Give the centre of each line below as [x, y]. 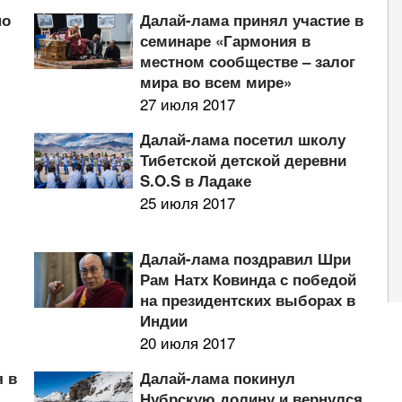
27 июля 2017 [187, 104]
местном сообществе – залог [247, 61]
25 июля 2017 [187, 202]
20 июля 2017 [187, 342]
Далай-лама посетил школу [242, 139]
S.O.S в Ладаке [195, 180]
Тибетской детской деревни [243, 160]
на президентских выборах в [247, 300]
